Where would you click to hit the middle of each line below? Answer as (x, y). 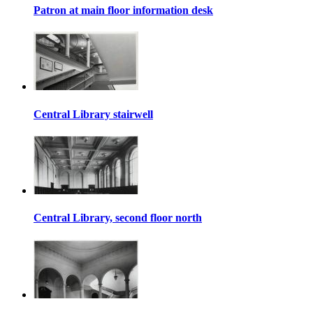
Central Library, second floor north (118, 218)
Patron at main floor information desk (123, 10)
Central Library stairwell (93, 114)
